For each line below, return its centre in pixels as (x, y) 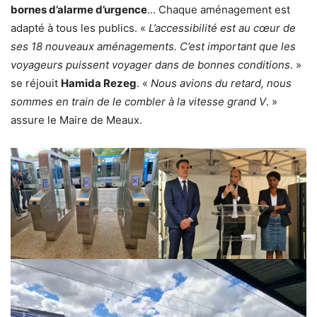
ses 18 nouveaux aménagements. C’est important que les (153, 47)
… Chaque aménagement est (219, 10)
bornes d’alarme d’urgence (79, 10)
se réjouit (36, 83)
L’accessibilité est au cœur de (222, 28)
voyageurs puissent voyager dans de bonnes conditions (150, 65)
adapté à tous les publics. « (80, 28)
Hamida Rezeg (99, 83)
